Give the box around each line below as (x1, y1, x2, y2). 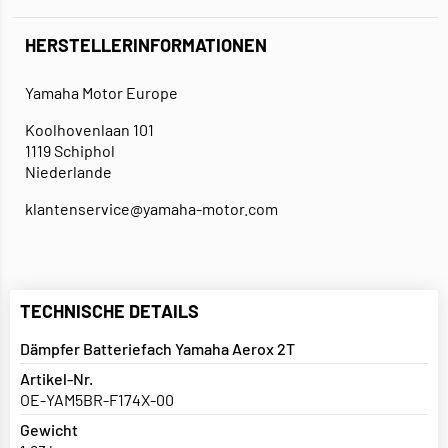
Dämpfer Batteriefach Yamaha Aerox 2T (20, 339, 295, 359)
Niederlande (25, 162, 112, 182)
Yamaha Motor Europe (25, 83, 178, 103)
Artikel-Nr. (20, 369, 93, 389)
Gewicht (20, 420, 78, 440)
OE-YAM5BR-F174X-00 (20, 390, 174, 410)
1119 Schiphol (25, 141, 115, 161)
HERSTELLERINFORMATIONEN (25, 34, 267, 57)
